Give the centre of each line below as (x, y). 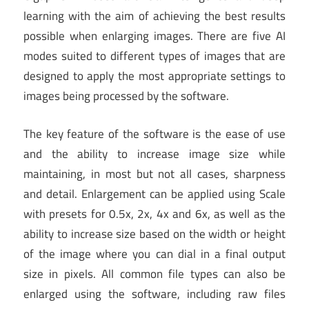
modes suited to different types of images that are (154, 56)
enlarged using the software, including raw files (154, 293)
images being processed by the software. (126, 96)
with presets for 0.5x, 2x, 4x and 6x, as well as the (154, 213)
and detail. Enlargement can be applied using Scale (154, 193)
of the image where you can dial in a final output (154, 253)
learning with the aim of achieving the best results (154, 16)
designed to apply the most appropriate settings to (154, 76)
